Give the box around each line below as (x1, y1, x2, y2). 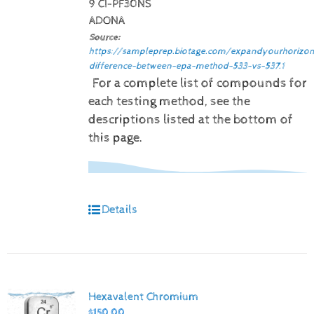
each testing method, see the (88, 93, 250, 109)
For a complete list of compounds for (92, 75, 307, 91)
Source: (88, 31, 120, 43)
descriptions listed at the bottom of (88, 111, 293, 128)
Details (101, 202, 137, 217)
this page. (88, 130, 143, 146)
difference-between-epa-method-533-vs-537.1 (88, 60, 285, 71)
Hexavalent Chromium (88, 289, 198, 303)
